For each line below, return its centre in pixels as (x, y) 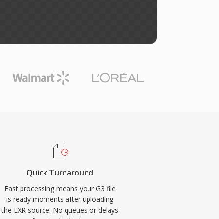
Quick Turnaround (60, 173)
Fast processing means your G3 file (60, 188)
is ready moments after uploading (60, 199)
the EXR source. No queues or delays (60, 210)
